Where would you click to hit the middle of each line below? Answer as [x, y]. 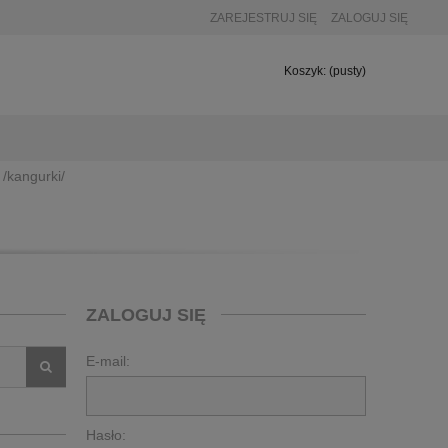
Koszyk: [305, 71]
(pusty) [347, 71]
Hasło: [106, 434]
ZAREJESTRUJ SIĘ [263, 18]
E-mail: [108, 360]
